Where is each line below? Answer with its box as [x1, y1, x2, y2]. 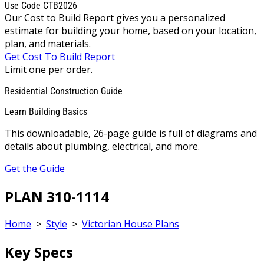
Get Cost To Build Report [5, 49, 115, 63]
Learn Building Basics [5, 105, 87, 117]
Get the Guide [5, 161, 65, 175]
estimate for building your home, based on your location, [5, 24, 256, 37]
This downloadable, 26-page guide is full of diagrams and [5, 126, 257, 140]
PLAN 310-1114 [5, 186, 109, 206]
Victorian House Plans [82, 217, 179, 231]
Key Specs [5, 242, 73, 262]
